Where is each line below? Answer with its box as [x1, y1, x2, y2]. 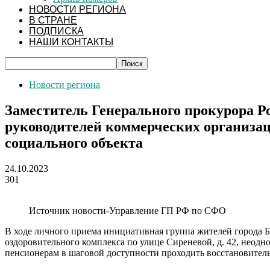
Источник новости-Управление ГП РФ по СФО [29, 205, 226, 216]
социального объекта [5, 134, 143, 151]
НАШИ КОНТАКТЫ [29, 37, 113, 47]
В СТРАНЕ [29, 15, 77, 25]
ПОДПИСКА [29, 26, 84, 36]
